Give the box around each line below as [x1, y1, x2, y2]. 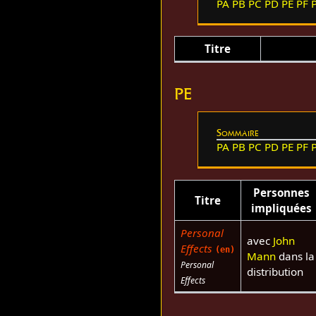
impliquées [250, 200, 312, 215]
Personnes [253, 185, 310, 200]
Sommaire [216, 126, 259, 140]
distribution [246, 264, 303, 279]
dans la [275, 248, 315, 263]
